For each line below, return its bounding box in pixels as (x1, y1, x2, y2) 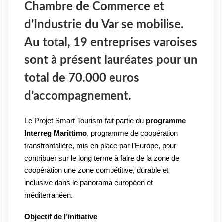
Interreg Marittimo (24, 129, 87, 137)
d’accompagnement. (24, 90, 131, 103)
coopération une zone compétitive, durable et (24, 166, 168, 174)
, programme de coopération (87, 129, 178, 137)
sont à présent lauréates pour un (24, 55, 198, 67)
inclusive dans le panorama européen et (24, 179, 153, 187)
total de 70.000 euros (24, 72, 139, 85)
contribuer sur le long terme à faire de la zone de (24, 154, 179, 162)
